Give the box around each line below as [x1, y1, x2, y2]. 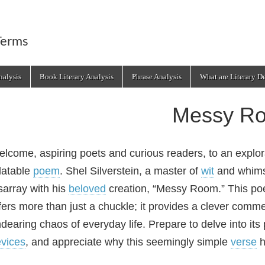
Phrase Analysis [132, 72, 182, 81]
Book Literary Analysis [40, 72, 114, 81]
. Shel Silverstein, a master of [60, 165, 201, 177]
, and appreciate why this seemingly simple [25, 236, 231, 248]
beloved [69, 183, 106, 195]
